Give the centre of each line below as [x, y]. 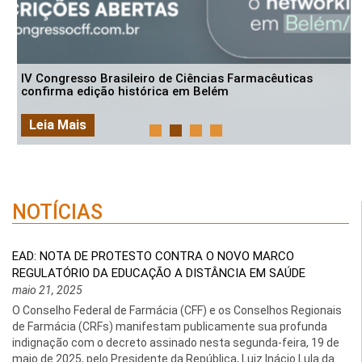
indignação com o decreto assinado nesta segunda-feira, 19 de [176, 343]
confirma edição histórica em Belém [125, 92]
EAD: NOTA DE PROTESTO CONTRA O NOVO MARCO [153, 256]
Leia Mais [58, 125]
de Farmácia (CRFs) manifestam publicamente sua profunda [170, 326]
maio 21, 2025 [47, 290]
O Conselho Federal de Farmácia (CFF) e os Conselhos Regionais [177, 310]
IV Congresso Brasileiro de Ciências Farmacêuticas [167, 79]
